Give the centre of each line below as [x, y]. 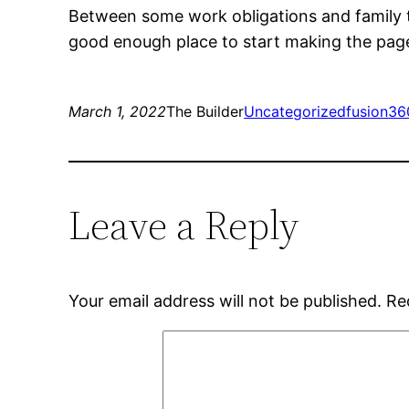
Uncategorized [295, 112]
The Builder [205, 112]
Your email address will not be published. [225, 301]
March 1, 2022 [118, 112]
